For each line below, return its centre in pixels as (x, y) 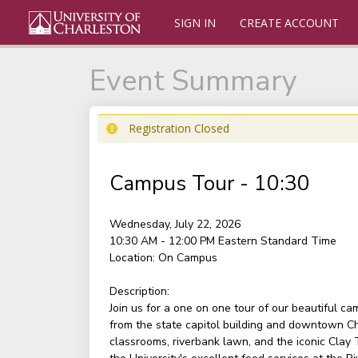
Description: (139, 291)
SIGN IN (195, 23)
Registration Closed (179, 128)
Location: (132, 258)
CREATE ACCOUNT (289, 23)
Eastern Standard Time (277, 241)
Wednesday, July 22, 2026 (175, 224)
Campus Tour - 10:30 (209, 183)
